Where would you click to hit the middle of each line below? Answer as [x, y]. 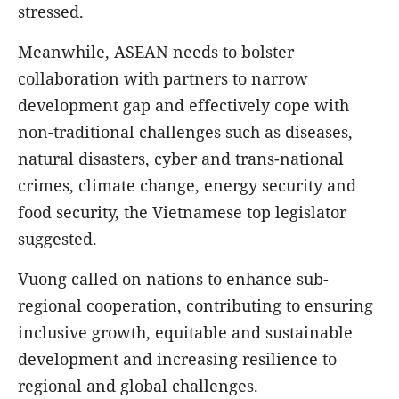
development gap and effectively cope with [183, 105]
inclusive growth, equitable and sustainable [185, 332]
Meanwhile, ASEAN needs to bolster [156, 51]
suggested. [60, 238]
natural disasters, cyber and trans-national [181, 158]
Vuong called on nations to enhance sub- [173, 278]
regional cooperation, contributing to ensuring [195, 305]
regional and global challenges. [140, 385]
